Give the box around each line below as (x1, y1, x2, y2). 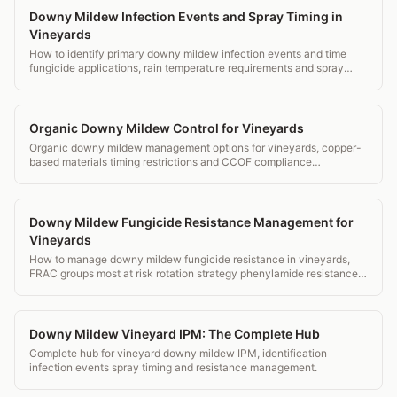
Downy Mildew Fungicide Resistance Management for (29, 214, 354, 230)
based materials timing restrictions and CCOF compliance (29, 154, 312, 168)
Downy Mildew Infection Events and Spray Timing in (29, 8, 343, 24)
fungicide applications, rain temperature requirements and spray (29, 60, 344, 74)
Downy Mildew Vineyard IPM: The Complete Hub (29, 325, 320, 341)
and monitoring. (29, 280, 105, 294)
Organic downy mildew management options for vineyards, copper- (29, 140, 362, 154)
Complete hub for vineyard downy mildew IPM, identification (29, 346, 327, 360)
